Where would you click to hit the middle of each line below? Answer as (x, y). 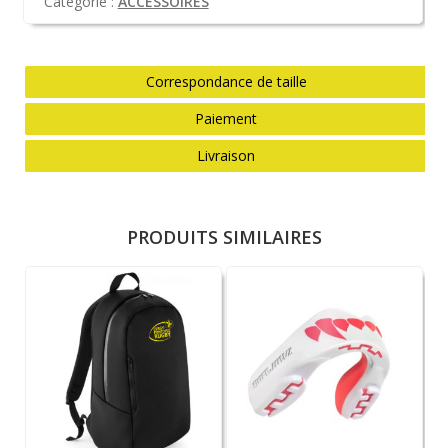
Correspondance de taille (226, 81)
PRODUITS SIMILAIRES (224, 236)
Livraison (226, 155)
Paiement (226, 118)
